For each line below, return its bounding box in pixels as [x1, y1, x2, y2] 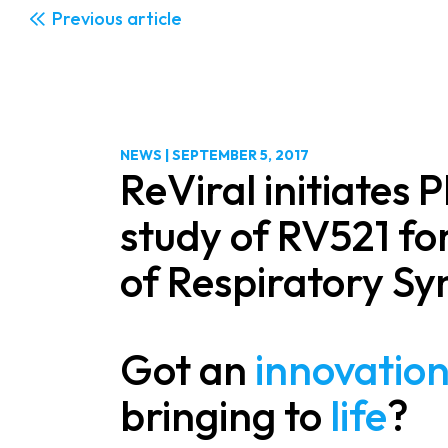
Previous [52, 6, 123, 30]
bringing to [120, 388, 330, 442]
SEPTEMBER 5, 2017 [172, 145, 309, 164]
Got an [120, 342, 255, 396]
